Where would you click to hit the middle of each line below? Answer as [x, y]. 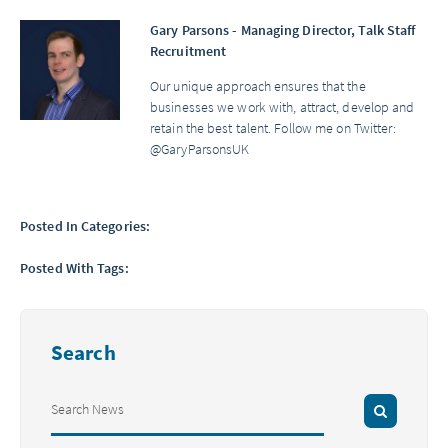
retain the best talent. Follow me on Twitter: [273, 128]
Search [83, 352]
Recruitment [188, 51]
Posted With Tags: [74, 268]
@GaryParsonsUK [200, 149]
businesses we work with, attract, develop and [282, 107]
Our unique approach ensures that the [258, 86]
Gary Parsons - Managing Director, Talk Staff [283, 30]
